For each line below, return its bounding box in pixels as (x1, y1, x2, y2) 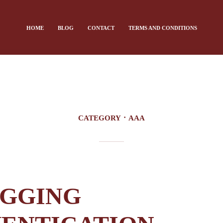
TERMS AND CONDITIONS (128, 25, 197, 31)
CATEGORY (78, 114, 121, 122)
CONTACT (87, 25, 114, 31)
